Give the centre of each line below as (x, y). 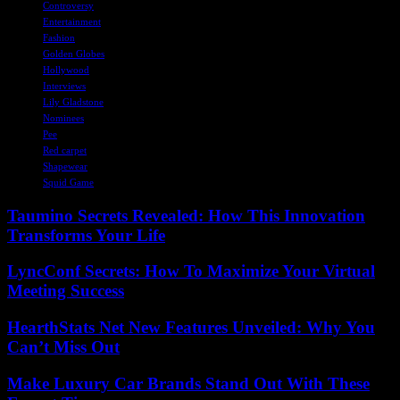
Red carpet (65, 150)
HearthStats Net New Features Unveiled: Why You (191, 327)
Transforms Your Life (86, 235)
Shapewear (65, 166)
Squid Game (68, 182)
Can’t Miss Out (63, 346)
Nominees (63, 117)
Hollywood (66, 69)
